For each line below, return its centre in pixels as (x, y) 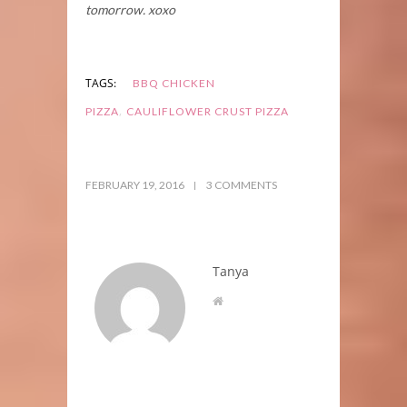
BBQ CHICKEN (174, 83)
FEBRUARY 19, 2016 (136, 184)
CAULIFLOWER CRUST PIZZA (208, 111)
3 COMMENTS (242, 184)
